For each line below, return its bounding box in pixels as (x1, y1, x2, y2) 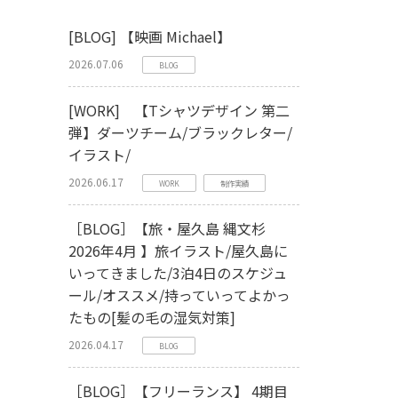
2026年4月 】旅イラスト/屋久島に (68, 240, 288, 261)
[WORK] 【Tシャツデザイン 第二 (68, 99, 290, 121)
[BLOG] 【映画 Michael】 (68, 26, 231, 47)
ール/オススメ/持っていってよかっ (68, 284, 291, 306)
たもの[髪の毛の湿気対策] (68, 306, 250, 328)
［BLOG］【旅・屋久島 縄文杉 (68, 218, 266, 239)
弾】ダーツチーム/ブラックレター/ (68, 122, 292, 143)
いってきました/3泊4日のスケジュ (68, 262, 287, 283)
